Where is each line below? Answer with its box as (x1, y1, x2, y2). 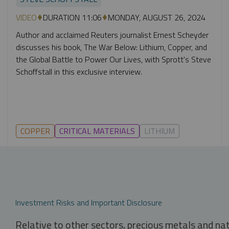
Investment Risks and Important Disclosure (15, 196, 162, 209)
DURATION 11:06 (43, 11, 102, 24)
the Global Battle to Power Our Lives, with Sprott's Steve (16, 53, 211, 65)
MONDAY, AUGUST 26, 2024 (108, 11, 205, 24)
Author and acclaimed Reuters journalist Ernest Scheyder (16, 28, 209, 41)
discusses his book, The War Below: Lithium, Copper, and (16, 40, 207, 53)
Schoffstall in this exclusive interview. (16, 65, 142, 78)
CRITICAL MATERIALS (59, 124, 135, 137)
